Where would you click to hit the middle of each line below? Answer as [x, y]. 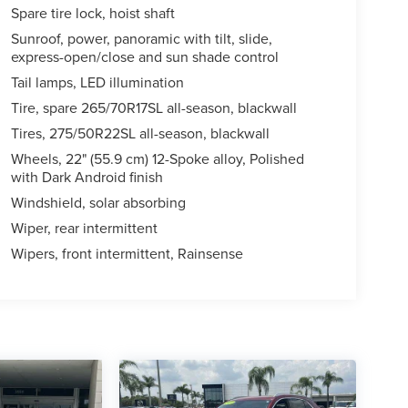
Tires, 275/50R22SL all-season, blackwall [140, 133]
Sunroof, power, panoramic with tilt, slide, [141, 39]
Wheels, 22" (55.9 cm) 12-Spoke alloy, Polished [157, 159]
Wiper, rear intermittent [84, 228]
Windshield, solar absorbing [98, 203]
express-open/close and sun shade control [144, 57]
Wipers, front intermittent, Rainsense [127, 254]
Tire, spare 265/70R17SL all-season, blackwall [153, 108]
